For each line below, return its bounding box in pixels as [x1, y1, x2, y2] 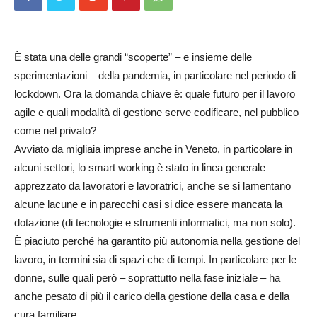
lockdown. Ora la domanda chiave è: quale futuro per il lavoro [14, 88, 295, 100]
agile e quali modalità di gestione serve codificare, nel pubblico [14, 106, 299, 118]
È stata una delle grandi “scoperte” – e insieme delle [14, 51, 252, 63]
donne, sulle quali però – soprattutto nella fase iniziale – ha [14, 272, 280, 284]
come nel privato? [14, 125, 96, 137]
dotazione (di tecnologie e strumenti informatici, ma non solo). [14, 217, 296, 229]
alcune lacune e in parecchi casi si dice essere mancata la [14, 198, 282, 210]
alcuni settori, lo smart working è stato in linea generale [14, 161, 265, 173]
